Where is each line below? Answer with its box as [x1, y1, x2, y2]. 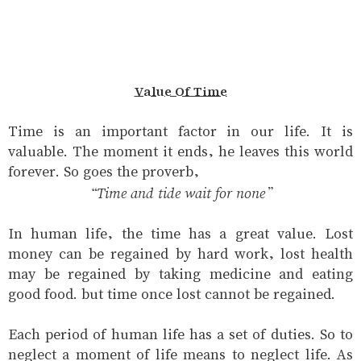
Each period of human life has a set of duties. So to [8, 324, 353, 345]
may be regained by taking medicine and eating [8, 263, 353, 284]
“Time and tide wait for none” [89, 181, 272, 204]
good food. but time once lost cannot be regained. [8, 284, 335, 305]
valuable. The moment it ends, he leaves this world [8, 141, 353, 162]
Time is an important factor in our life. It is [8, 121, 353, 142]
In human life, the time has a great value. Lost [8, 223, 353, 244]
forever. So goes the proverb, [8, 161, 199, 182]
